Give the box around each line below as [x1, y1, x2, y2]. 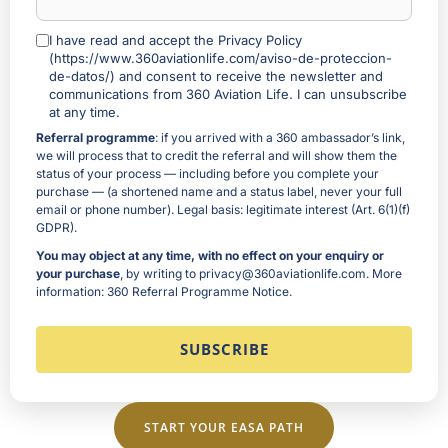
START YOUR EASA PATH [144, 418, 304, 435]
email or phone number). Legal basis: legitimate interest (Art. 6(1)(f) [36, 201, 410, 217]
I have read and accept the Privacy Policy [49, 31, 302, 48]
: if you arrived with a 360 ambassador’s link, [155, 129, 405, 145]
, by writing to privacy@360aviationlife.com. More [120, 265, 402, 281]
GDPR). [36, 219, 77, 235]
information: [36, 283, 107, 299]
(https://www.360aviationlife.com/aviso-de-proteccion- [49, 49, 392, 66]
